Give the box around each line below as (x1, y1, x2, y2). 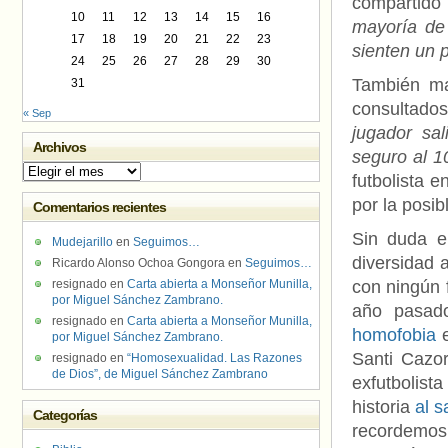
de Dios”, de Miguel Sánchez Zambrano (52, 367, 268, 381)
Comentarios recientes (33, 199, 167, 215)
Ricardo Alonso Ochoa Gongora (52, 256, 225, 270)
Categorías (33, 407, 98, 423)
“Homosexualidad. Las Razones (127, 351, 302, 365)
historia (352, 397, 410, 417)
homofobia (352, 325, 442, 345)
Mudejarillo (52, 235, 113, 249)
